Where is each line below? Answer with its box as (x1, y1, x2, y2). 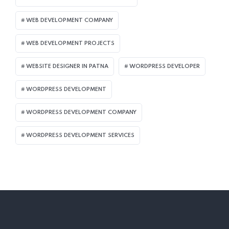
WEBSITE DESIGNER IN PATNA (26, 63, 108, 70)
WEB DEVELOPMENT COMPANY (26, 17, 113, 24)
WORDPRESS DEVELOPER (129, 63, 200, 70)
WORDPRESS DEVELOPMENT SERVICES (26, 132, 134, 139)
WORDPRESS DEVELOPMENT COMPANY (26, 109, 136, 116)
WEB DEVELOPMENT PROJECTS (26, 40, 114, 47)
